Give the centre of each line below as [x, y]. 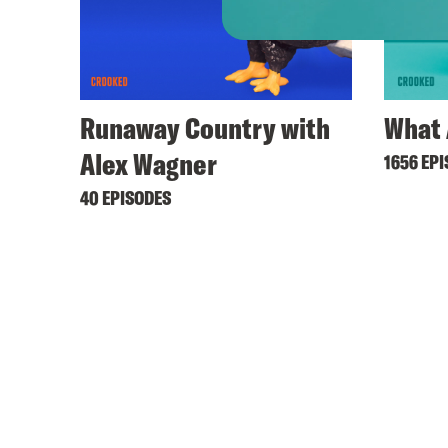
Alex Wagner [148, 163]
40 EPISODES [125, 197]
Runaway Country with [205, 127]
